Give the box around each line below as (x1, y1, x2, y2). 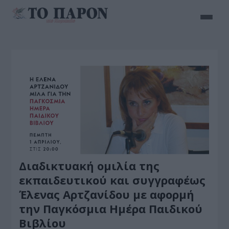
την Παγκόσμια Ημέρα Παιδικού (19, 200, 203, 216)
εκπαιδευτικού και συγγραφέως (19, 172, 206, 188)
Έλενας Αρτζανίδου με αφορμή (19, 186, 195, 202)
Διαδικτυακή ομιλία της (19, 157, 160, 173)
